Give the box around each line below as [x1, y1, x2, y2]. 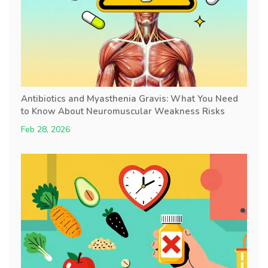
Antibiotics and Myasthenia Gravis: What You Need [21, 92, 238, 105]
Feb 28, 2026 [21, 123, 70, 135]
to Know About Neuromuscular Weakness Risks [21, 105, 225, 117]
